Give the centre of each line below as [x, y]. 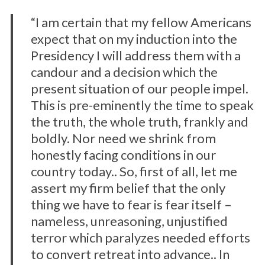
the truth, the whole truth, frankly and [139, 122]
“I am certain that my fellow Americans [141, 22]
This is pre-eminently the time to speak [142, 105]
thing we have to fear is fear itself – [131, 204]
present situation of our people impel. [139, 88]
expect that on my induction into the [134, 39]
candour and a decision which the [124, 72]
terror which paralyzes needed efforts [140, 237]
